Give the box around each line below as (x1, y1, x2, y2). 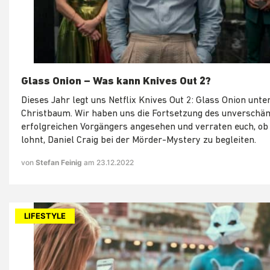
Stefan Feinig (36, 157, 84, 167)
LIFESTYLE (24, 210, 66, 221)
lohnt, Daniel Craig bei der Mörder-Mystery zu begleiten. (21, 135, 256, 145)
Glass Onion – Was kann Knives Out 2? (21, 75, 211, 87)
